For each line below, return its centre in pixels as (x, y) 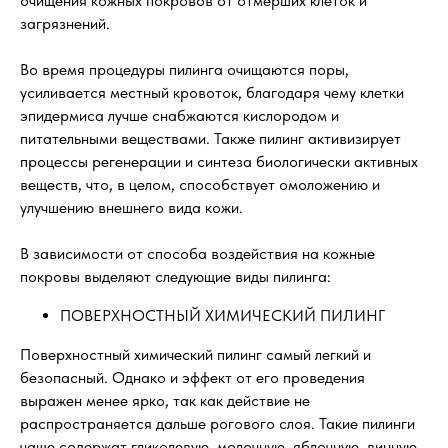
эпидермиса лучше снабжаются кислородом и (179, 116)
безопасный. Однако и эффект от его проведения (192, 378)
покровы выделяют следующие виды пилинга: (175, 277)
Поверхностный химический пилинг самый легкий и (195, 355)
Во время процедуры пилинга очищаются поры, (184, 70)
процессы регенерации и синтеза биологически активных (219, 162)
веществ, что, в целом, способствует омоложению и (200, 185)
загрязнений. (65, 24)
